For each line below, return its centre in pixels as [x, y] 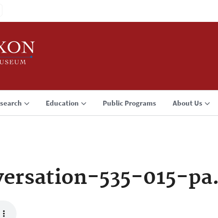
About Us [188, 103]
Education [62, 103]
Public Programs [129, 103]
